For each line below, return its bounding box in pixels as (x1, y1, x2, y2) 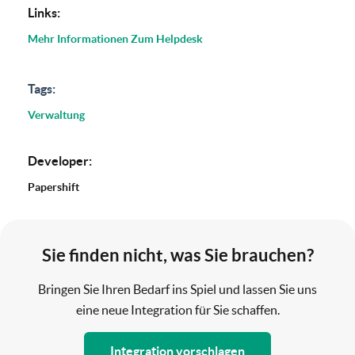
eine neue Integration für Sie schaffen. (75, 302, 280, 317)
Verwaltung (28, 108, 85, 121)
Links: (28, 5, 60, 20)
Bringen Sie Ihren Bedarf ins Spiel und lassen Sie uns (38, 281, 317, 296)
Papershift (28, 180, 79, 193)
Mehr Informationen (28, 32, 128, 45)
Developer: (28, 153, 92, 168)
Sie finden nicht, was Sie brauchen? (41, 244, 314, 265)
